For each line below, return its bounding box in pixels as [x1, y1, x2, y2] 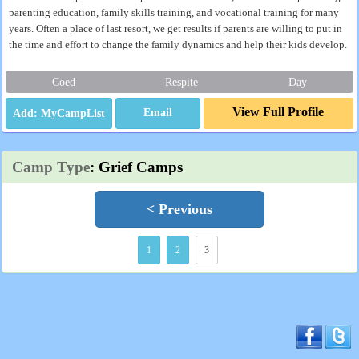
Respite [165, 75, 199, 88]
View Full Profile [232, 105, 325, 119]
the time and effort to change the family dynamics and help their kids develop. [9, 39, 347, 50]
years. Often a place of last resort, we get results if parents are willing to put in [9, 23, 342, 34]
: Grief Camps [90, 159, 183, 175]
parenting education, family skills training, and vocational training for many [9, 7, 339, 18]
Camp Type [12, 159, 90, 175]
